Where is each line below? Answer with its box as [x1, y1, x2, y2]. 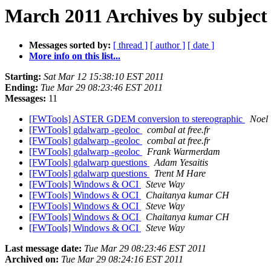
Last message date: [5, 243, 82, 254]
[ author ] [150, 40, 185, 51]
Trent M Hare [154, 168, 206, 179]
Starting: [5, 71, 41, 82]
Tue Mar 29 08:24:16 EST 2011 [61, 254, 183, 265]
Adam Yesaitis [154, 157, 208, 168]
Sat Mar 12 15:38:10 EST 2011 [44, 71, 164, 82]
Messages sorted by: [29, 40, 111, 51]
